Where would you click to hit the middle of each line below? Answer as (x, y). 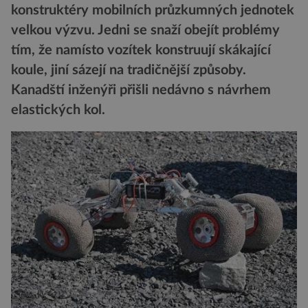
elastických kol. (58, 110)
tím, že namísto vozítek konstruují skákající (141, 51)
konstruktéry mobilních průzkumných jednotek (153, 11)
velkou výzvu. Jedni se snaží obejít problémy (145, 31)
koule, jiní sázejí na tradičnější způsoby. (129, 70)
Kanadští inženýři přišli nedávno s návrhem (141, 90)
